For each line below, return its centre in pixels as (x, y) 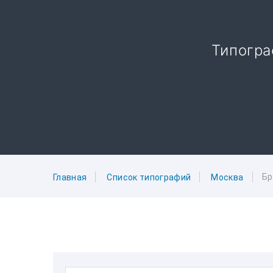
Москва (227, 177)
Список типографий (149, 177)
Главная (70, 177)
